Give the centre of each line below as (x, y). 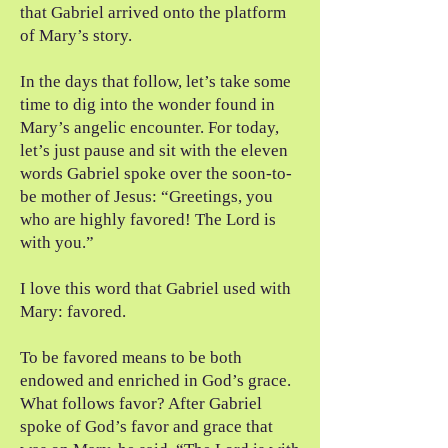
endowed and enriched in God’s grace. (155, 380)
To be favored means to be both (131, 357)
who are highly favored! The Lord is (148, 219)
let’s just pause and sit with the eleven (154, 150)
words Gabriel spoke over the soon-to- (156, 173)
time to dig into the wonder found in (147, 104)
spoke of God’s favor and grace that (146, 426)
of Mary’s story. (76, 35)
